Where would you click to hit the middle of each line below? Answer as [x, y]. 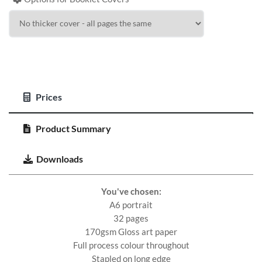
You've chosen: [131, 191]
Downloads [60, 158]
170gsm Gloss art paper [131, 231]
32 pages [131, 218]
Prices [48, 96]
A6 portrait [131, 204]
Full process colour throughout [131, 245]
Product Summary [73, 128]
